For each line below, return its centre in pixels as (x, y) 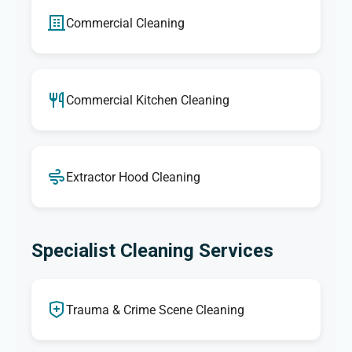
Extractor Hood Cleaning (133, 177)
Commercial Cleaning (125, 23)
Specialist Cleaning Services (152, 251)
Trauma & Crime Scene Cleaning (155, 310)
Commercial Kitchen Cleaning (148, 100)
